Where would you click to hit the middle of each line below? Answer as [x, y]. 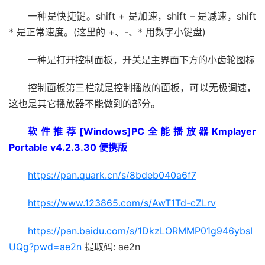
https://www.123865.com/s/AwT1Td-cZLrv [122, 203]
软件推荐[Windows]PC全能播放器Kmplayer [142, 131]
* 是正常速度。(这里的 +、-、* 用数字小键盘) [107, 32]
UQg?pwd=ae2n [45, 247]
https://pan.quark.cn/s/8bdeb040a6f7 [112, 175]
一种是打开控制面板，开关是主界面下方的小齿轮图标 [141, 60]
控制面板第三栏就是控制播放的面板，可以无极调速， [142, 88]
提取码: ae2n [111, 247]
